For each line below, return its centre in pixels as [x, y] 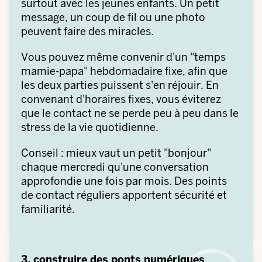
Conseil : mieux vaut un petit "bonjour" [116, 153]
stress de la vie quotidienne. [90, 127]
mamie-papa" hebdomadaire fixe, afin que [124, 71]
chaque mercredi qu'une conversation [115, 167]
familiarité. [48, 209]
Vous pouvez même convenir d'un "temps [123, 57]
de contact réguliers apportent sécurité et [124, 195]
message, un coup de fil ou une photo [113, 17]
